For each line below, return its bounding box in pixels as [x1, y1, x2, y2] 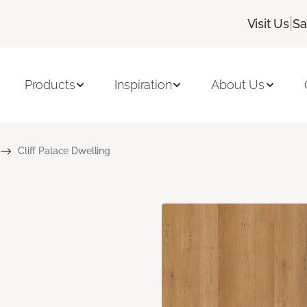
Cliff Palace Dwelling [17, 145, 111, 156]
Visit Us [247, 16, 290, 31]
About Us [211, 77, 265, 93]
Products [24, 77, 75, 93]
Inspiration [114, 77, 172, 93]
